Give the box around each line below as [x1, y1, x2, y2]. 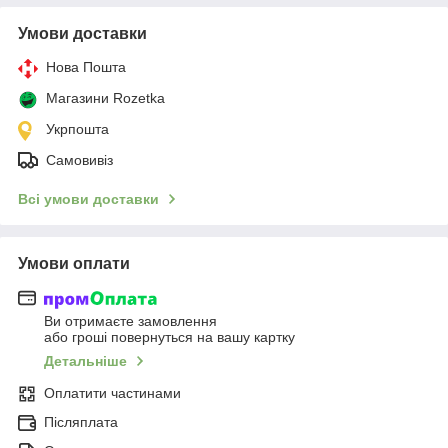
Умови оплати [18, 254, 130, 272]
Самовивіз [46, 151, 113, 168]
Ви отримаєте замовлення [44, 313, 217, 329]
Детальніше [44, 353, 127, 369]
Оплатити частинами [44, 385, 181, 401]
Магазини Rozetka [46, 89, 165, 106]
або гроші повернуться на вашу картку [44, 329, 295, 345]
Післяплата [44, 414, 118, 430]
